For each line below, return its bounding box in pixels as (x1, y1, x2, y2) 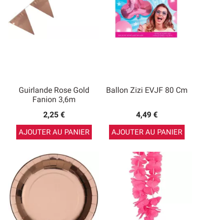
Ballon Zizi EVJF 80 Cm (106, 85, 188, 95)
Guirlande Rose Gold (18, 85, 89, 95)
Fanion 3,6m (32, 95, 76, 104)
